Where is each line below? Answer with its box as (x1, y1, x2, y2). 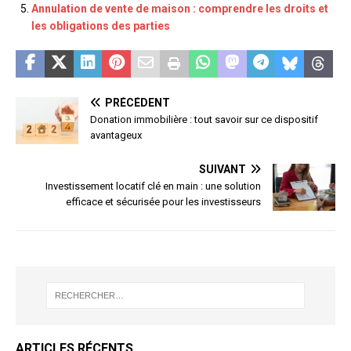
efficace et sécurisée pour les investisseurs (66, 196, 261, 208)
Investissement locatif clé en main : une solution (45, 180, 261, 193)
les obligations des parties (31, 20, 170, 33)
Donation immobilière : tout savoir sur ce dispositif (90, 114, 318, 126)
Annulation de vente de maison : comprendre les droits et (31, 2, 328, 16)
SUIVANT (199, 163, 246, 176)
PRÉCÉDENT (105, 96, 170, 110)
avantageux (90, 129, 142, 142)
